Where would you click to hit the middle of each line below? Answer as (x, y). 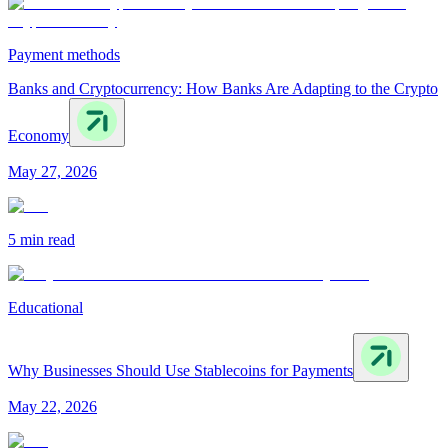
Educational (45, 308)
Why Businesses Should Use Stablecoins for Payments (180, 371)
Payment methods (64, 55)
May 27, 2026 (52, 172)
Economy (38, 136)
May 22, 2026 (52, 407)
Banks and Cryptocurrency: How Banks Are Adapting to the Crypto (223, 89)
